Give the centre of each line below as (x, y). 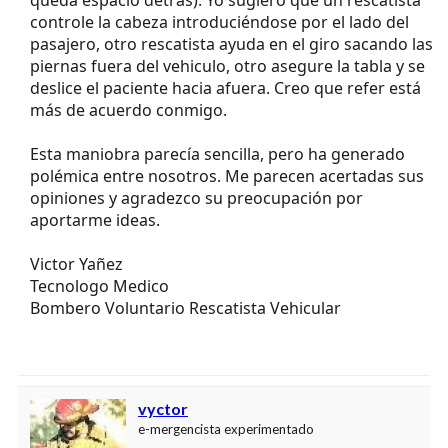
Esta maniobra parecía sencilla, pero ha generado (217, 153)
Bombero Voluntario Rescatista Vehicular (185, 307)
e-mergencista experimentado (226, 428)
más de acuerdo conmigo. (128, 109)
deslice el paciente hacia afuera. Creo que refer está (225, 87)
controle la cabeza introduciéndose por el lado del (219, 21)
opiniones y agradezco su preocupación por (196, 197)
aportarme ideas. (95, 219)
